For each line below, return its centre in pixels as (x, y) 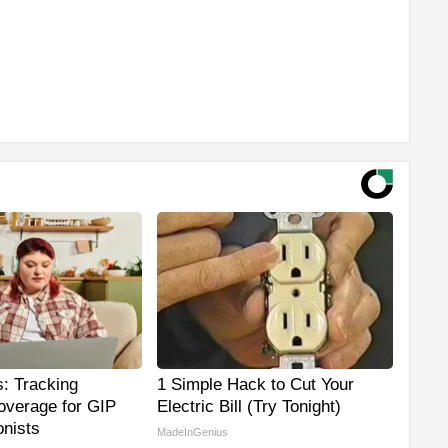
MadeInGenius (192, 432)
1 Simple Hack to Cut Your (255, 385)
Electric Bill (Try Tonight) (249, 407)
